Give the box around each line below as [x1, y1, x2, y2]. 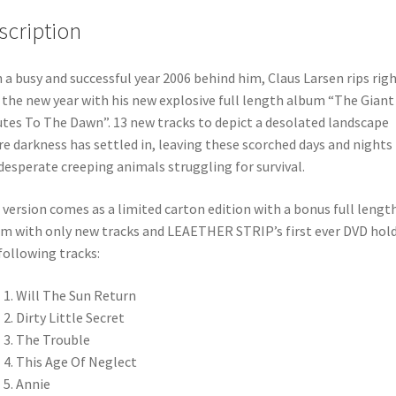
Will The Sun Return [15, 286, 136, 304]
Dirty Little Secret [15, 308, 125, 326]
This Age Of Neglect [15, 352, 137, 370]
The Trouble [15, 330, 90, 348]
